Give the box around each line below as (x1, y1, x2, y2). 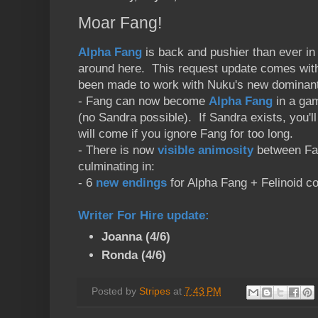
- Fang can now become (78, 94, 209, 109)
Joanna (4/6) (102, 230, 170, 244)
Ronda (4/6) (102, 248, 166, 263)
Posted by (91, 286, 139, 297)
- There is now (78, 143, 158, 158)
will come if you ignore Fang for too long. (78, 127, 293, 141)
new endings (96, 176, 167, 190)
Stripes (138, 286, 170, 297)
